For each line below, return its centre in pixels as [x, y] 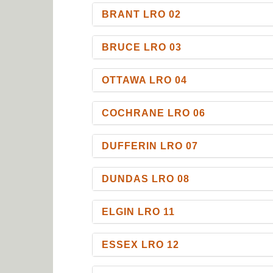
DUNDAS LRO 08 [146, 179]
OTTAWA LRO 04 [145, 80]
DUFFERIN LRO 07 [150, 146]
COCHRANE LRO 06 [154, 113]
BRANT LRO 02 [142, 14]
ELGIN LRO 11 [139, 211]
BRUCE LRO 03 [142, 47]
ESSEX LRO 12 [141, 244]
